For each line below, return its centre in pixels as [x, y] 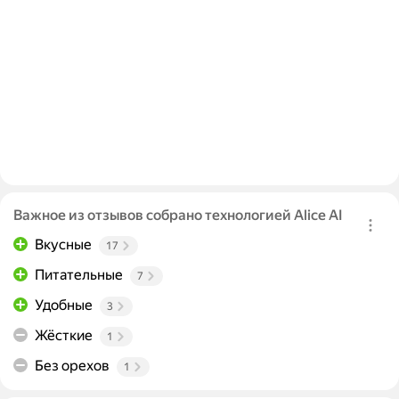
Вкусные [63, 245]
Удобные [64, 305]
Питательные [79, 275]
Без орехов [72, 366]
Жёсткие [64, 336]
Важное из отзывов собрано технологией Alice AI [178, 216]
